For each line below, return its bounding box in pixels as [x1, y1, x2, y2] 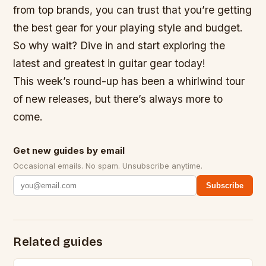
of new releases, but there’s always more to [13, 92, 223, 105]
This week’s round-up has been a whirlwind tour [13, 74, 245, 87]
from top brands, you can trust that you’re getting [13, 3, 252, 16]
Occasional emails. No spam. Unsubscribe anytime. [13, 160, 203, 170]
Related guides [13, 234, 103, 249]
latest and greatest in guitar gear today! [13, 56, 206, 69]
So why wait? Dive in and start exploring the [13, 39, 226, 52]
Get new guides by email [13, 144, 125, 156]
